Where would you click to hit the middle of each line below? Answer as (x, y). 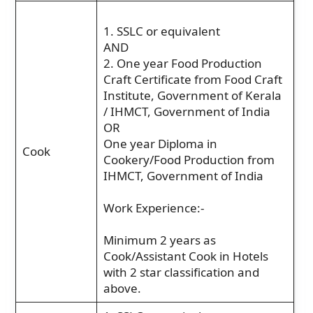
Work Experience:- (153, 208)
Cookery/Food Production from (189, 159)
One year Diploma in (160, 143)
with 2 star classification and (181, 272)
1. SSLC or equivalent (161, 31)
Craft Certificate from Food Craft (192, 79)
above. (122, 288)
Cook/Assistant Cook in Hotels (185, 256)
